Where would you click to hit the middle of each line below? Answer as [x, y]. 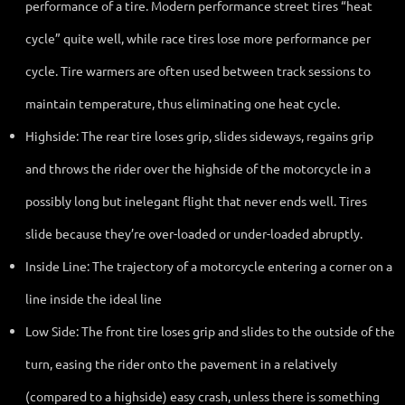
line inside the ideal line [94, 298]
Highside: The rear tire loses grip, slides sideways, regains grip [199, 135]
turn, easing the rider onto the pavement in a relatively [181, 363]
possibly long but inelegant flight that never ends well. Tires [196, 200]
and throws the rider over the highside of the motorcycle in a [198, 168]
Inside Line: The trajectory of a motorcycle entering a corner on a [209, 265]
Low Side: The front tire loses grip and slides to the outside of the [210, 330]
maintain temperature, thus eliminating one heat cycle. [183, 103]
